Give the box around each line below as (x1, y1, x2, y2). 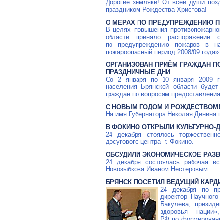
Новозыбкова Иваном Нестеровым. (106, 165, 210, 173)
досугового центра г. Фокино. (106, 138, 193, 146)
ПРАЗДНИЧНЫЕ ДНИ (106, 68, 170, 76)
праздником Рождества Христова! (106, 6, 207, 14)
